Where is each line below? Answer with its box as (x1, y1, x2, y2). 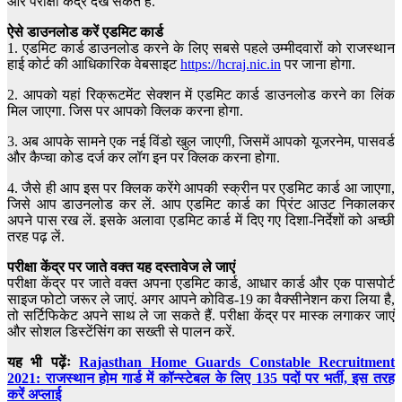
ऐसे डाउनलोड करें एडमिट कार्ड (7, 24, 163, 40)
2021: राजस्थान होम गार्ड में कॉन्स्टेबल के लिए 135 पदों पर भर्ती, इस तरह (7, 371, 395, 387)
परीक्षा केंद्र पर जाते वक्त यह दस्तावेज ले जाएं (7, 259, 235, 275)
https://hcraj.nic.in (180, 57, 281, 73)
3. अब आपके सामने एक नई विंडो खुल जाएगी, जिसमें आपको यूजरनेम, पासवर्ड (7, 134, 395, 150)
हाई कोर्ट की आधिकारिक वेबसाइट (7, 57, 180, 73)
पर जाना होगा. (281, 57, 355, 73)
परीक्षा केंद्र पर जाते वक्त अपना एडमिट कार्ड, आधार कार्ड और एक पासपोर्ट (7, 275, 395, 292)
